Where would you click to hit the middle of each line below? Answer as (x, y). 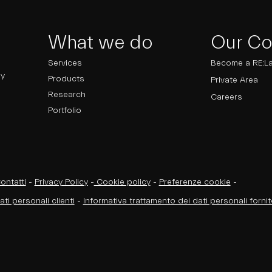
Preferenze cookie (195, 182)
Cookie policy (122, 182)
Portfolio (64, 110)
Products (66, 79)
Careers (227, 97)
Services (65, 63)
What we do (100, 42)
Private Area (235, 80)
